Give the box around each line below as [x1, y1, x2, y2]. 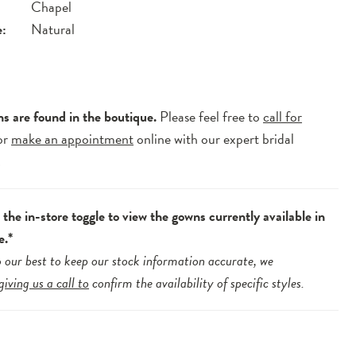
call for [263, 105, 303, 127]
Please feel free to [160, 105, 264, 127]
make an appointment [11, 127, 134, 149]
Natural [31, 17, 75, 40]
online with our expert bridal [133, 127, 295, 149]
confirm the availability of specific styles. [89, 271, 305, 293]
